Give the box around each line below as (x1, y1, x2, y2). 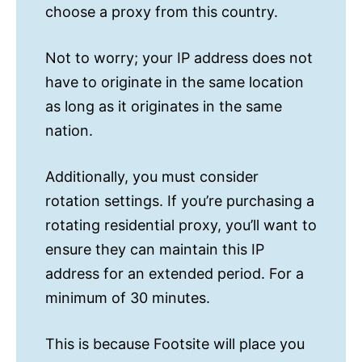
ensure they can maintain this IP (45, 241, 264, 259)
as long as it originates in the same (45, 98, 282, 116)
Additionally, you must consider (45, 168, 259, 186)
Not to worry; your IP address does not (45, 49, 313, 67)
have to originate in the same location (45, 74, 304, 91)
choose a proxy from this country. (45, 3, 278, 21)
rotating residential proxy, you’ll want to (45, 217, 317, 234)
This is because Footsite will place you (45, 335, 305, 353)
